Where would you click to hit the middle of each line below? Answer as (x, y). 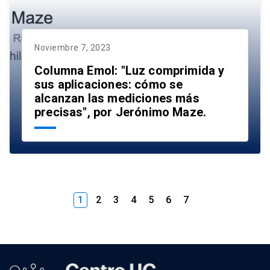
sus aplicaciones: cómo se (109, 85)
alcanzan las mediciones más (117, 99)
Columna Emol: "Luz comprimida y (130, 71)
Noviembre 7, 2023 (73, 48)
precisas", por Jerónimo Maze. (121, 112)
